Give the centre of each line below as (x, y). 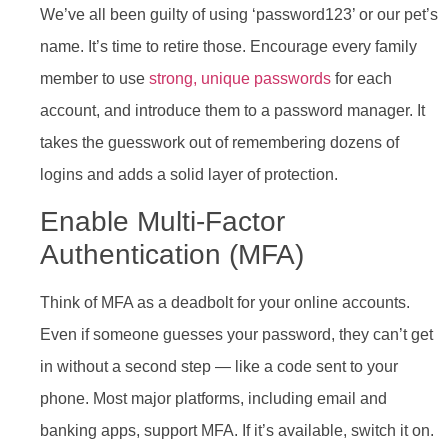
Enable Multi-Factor (162, 222)
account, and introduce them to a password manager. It (232, 110)
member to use (94, 78)
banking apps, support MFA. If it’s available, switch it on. (237, 431)
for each (361, 78)
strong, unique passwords (240, 78)
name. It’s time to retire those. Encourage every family (228, 46)
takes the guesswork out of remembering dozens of (219, 142)
